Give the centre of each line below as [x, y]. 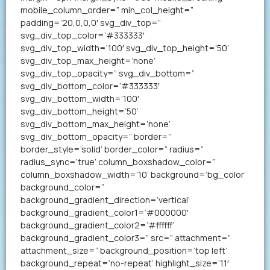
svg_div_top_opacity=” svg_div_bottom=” [108, 73]
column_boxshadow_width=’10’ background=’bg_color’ [133, 174]
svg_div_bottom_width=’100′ [80, 99]
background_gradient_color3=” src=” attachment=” [126, 238]
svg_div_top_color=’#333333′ [83, 35]
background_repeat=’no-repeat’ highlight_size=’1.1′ [125, 263]
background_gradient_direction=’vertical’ [105, 200]
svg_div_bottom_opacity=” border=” [96, 137]
